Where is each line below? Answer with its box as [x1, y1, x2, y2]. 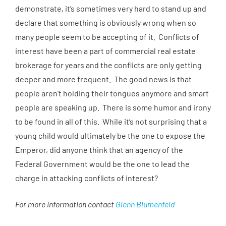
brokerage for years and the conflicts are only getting [15, 60, 202, 70]
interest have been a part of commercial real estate [15, 46, 196, 55]
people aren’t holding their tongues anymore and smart [15, 88, 209, 98]
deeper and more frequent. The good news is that [15, 74, 192, 84]
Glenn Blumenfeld [116, 199, 175, 209]
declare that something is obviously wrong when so [15, 18, 196, 27]
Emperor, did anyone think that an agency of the [15, 145, 183, 154]
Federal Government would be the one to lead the [15, 159, 190, 168]
